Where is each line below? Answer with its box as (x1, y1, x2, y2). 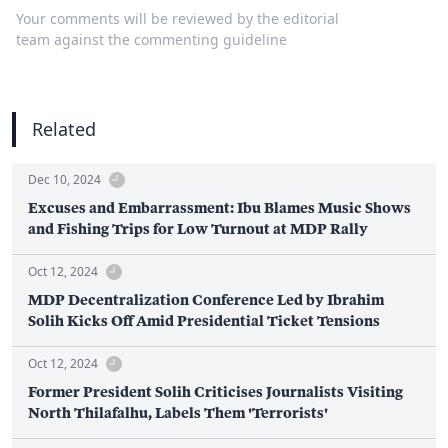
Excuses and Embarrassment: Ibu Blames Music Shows (28, 199, 411, 217)
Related (32, 117, 96, 142)
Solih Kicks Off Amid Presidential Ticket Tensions (28, 312, 380, 330)
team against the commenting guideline (16, 30, 287, 50)
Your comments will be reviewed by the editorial (16, 9, 339, 29)
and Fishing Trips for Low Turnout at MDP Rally (28, 220, 368, 238)
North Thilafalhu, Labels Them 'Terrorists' (28, 404, 328, 422)
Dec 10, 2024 (28, 171, 101, 189)
